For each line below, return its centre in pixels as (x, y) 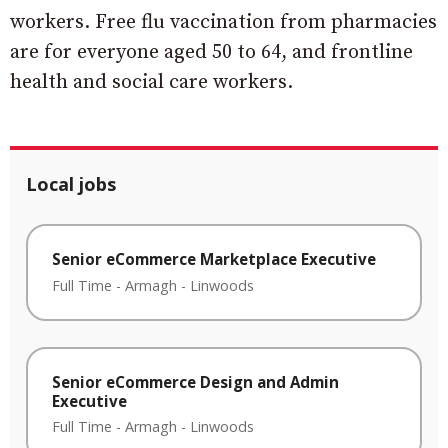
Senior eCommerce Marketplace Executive (214, 259)
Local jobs (71, 184)
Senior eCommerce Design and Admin (195, 381)
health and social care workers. (151, 82)
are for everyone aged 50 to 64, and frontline (211, 52)
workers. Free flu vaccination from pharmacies (223, 22)
